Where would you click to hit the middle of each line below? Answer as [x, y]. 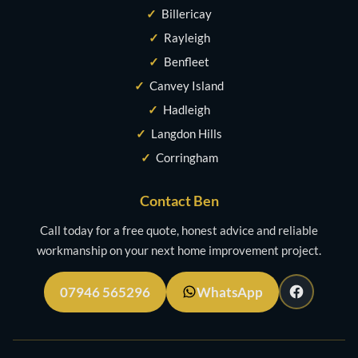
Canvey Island [187, 85]
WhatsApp [230, 292]
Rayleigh [187, 37]
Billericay [187, 13]
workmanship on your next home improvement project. [179, 250]
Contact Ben [179, 200]
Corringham [187, 157]
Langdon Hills [187, 133]
